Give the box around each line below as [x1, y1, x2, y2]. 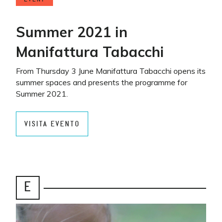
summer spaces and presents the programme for [16, 77, 187, 87]
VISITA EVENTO [24, 120, 80, 128]
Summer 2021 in [16, 23, 127, 41]
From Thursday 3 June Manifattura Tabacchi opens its [16, 66, 206, 76]
